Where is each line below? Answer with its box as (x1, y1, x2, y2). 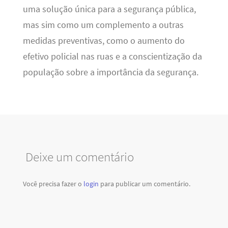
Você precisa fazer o (22, 179, 83, 188)
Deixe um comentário (25, 149, 134, 165)
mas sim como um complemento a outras (22, 19, 184, 31)
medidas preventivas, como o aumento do (22, 35, 185, 46)
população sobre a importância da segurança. (22, 66, 198, 78)
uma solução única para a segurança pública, (22, 3, 196, 15)
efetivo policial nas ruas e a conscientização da (22, 50, 202, 62)
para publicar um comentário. (98, 179, 190, 188)
